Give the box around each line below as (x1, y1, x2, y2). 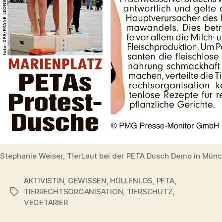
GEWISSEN (67, 175, 107, 185)
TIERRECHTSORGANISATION (24, 186, 123, 196)
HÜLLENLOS (110, 175, 153, 185)
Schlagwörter (9, 187, 57, 197)
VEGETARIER (24, 197, 68, 207)
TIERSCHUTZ (126, 186, 173, 196)
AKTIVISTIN (24, 175, 64, 185)
